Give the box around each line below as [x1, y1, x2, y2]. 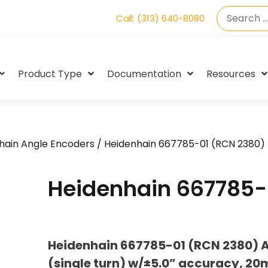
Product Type [18, 67, 82, 81]
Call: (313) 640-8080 [116, 12, 205, 25]
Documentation [107, 67, 181, 81]
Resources [206, 67, 255, 81]
